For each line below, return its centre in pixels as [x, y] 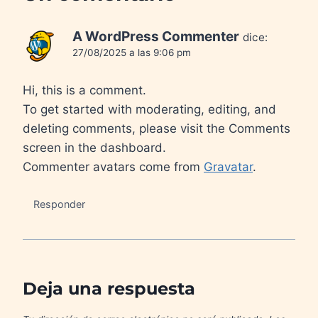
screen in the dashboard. [94, 147]
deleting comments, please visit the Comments [157, 128]
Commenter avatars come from [113, 166]
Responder [60, 204]
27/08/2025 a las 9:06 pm [132, 53]
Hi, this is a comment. [84, 90]
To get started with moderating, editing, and [149, 109]
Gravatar [228, 166]
